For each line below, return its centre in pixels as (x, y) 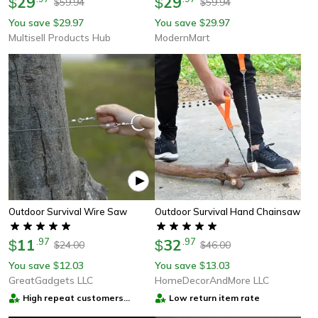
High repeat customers (73, 297)
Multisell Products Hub (60, 37)
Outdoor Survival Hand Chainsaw (227, 211)
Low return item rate (214, 297)
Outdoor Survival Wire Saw (68, 211)
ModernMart (182, 37)
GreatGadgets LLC (51, 280)
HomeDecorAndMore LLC (212, 280)
